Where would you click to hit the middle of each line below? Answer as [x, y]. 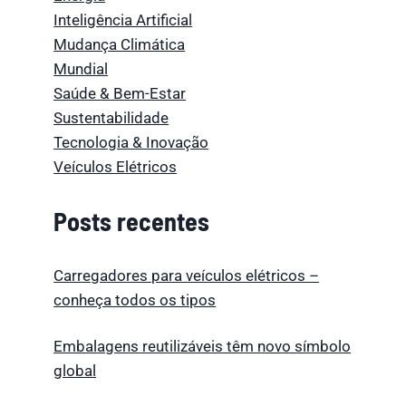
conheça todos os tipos [135, 300]
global [75, 370]
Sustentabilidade [111, 117]
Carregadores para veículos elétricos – [187, 275]
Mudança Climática [120, 44]
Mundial [81, 68]
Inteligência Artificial [123, 19]
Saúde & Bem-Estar [120, 93]
